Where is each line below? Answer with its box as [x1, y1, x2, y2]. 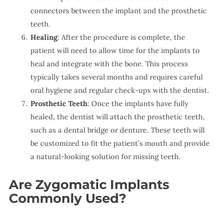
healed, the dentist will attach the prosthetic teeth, [30, 111, 205, 121]
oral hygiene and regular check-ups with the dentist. [30, 85, 209, 95]
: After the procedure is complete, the [57, 32, 185, 42]
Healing [30, 32, 57, 42]
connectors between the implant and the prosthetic [30, 5, 207, 15]
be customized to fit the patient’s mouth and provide [30, 138, 210, 148]
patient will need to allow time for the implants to [30, 45, 200, 55]
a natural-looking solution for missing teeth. [30, 151, 181, 161]
